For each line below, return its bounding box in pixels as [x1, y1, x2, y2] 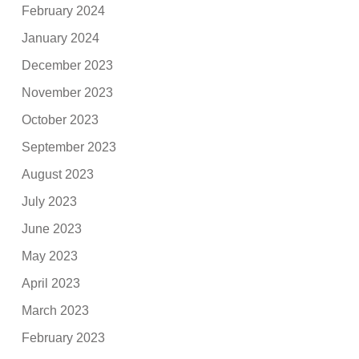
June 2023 [22, 221, 83, 236]
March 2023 [22, 303, 90, 317]
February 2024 [22, 3, 106, 18]
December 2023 [22, 58, 114, 72]
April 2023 [22, 276, 81, 290]
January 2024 [22, 30, 100, 45]
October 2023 [22, 112, 99, 127]
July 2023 [22, 194, 78, 208]
